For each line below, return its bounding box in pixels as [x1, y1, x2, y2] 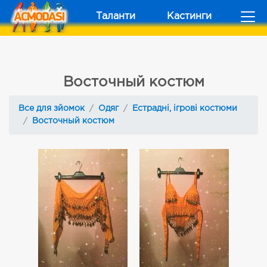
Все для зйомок [18, 105, 85, 112]
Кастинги [167, 12, 212, 21]
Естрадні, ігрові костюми [132, 105, 237, 112]
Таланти [96, 12, 135, 21]
